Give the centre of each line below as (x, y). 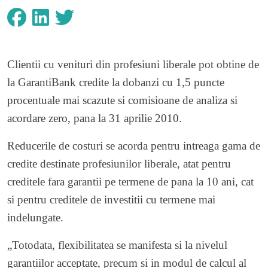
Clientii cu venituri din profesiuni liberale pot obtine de (133, 64)
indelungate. (35, 217)
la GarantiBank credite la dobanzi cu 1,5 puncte (116, 82)
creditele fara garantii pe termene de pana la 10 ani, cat (130, 181)
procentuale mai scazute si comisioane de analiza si (122, 100)
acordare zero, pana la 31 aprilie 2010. (95, 118)
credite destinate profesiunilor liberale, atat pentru (119, 163)
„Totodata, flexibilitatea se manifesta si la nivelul (117, 245)
